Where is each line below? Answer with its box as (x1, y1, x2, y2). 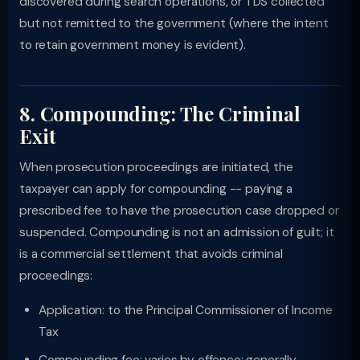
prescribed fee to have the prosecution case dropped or (19, 202, 339, 219)
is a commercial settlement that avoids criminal (19, 246, 283, 262)
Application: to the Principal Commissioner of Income (39, 302, 333, 318)
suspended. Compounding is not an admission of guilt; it (19, 224, 334, 240)
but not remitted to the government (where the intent (19, 15, 329, 31)
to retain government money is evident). (19, 37, 246, 53)
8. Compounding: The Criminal (19, 100, 301, 126)
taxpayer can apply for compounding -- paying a (19, 181, 292, 197)
